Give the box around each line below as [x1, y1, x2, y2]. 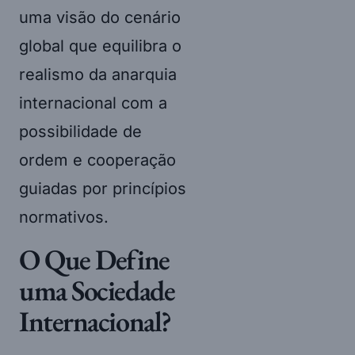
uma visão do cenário [19, 7, 181, 27]
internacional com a [19, 93, 167, 113]
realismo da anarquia [19, 64, 177, 84]
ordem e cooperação [19, 150, 176, 170]
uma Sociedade [19, 271, 175, 309]
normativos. [19, 207, 109, 227]
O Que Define [19, 240, 170, 278]
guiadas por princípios [19, 178, 186, 198]
